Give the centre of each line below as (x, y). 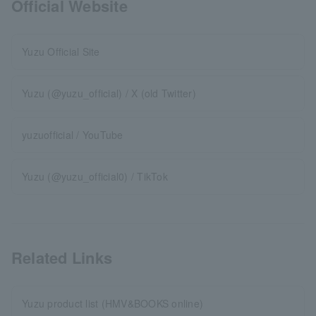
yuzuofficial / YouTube (73, 134)
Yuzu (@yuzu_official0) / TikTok (95, 176)
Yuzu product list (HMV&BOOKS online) (113, 303)
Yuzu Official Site (61, 51)
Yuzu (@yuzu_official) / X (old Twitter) (109, 93)
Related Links (62, 257)
